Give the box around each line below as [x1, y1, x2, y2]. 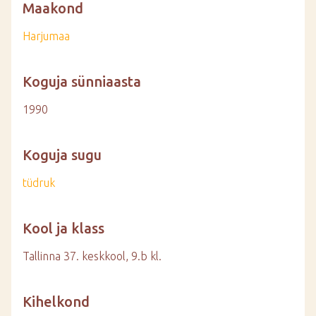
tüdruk [23, 176, 55, 189]
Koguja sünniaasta [23, 73, 141, 90]
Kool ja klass [23, 220, 104, 236]
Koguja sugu [23, 147, 102, 163]
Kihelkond [23, 293, 90, 310]
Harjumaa [23, 30, 70, 42]
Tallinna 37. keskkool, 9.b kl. [23, 250, 162, 262]
